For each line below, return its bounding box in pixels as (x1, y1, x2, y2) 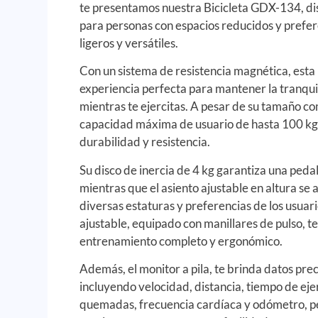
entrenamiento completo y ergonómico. (79, 233, 283, 248)
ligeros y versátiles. (79, 35, 179, 50)
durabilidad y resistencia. (79, 134, 211, 150)
